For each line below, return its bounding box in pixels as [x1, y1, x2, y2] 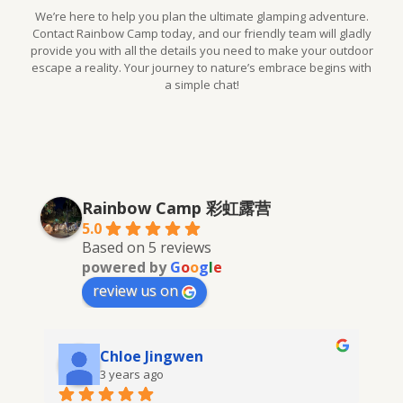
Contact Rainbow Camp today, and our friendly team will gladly [31, 25, 372, 41]
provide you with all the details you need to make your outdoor [30, 42, 373, 58]
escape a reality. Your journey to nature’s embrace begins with [31, 59, 372, 76]
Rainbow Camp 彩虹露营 [82, 197, 271, 219]
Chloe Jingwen [100, 346, 203, 366]
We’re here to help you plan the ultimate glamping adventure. [34, 8, 369, 24]
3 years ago [100, 366, 164, 382]
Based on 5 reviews [82, 237, 211, 257]
